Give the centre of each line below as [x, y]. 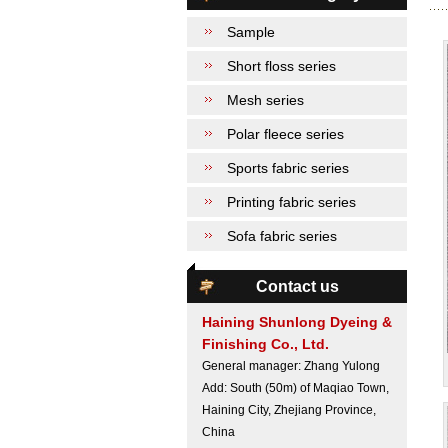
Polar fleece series [285, 134]
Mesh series [265, 100]
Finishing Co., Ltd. [265, 344]
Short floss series [281, 66]
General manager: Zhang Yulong [291, 366]
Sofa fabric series [282, 236]
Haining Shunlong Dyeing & [297, 322]
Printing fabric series [291, 202]
